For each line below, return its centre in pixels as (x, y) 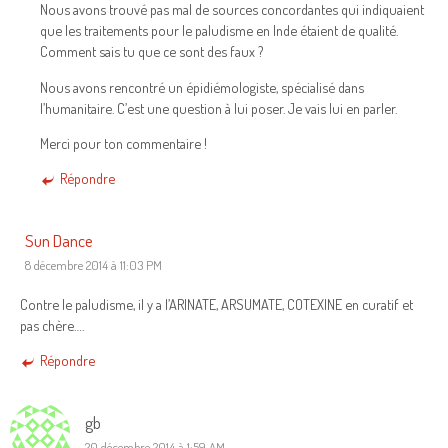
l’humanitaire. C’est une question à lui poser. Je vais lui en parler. (218, 107)
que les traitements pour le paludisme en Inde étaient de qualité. (219, 30)
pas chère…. (52, 324)
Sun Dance (59, 239)
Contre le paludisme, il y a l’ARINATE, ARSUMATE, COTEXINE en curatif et (216, 303)
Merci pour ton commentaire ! (123, 142)
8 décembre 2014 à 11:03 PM (93, 264)
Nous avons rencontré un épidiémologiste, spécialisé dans (202, 86)
